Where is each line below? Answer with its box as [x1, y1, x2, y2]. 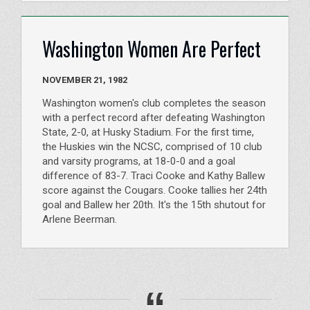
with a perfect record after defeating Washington [42, 111, 265, 124]
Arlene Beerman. [42, 213, 117, 226]
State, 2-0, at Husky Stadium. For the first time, [42, 126, 254, 138]
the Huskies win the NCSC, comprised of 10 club [42, 140, 262, 153]
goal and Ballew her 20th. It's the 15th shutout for [42, 199, 266, 211]
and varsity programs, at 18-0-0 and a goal [42, 155, 235, 167]
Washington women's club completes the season [42, 97, 266, 109]
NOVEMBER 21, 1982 [108, 75, 127, 85]
